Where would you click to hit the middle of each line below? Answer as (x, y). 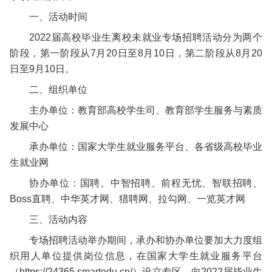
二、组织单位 (58, 90)
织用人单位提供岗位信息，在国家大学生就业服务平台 (136, 256)
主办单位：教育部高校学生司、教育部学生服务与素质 (146, 110)
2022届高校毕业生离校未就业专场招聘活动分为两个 (146, 37)
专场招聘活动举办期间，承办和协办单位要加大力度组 (146, 240)
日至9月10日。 (42, 69)
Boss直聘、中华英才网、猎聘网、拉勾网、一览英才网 (127, 199)
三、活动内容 (58, 219)
